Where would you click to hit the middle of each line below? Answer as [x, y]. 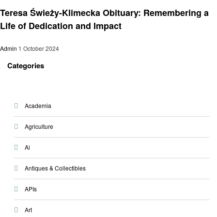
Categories [26, 65]
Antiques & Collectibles [55, 168]
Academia [38, 106]
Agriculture [39, 126]
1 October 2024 [39, 48]
